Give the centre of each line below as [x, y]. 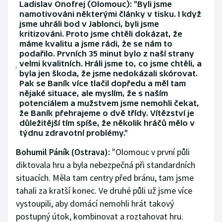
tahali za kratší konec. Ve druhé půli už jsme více [104, 191]
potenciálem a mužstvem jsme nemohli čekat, [110, 103]
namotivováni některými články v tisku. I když [111, 14]
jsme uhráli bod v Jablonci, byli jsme [89, 24]
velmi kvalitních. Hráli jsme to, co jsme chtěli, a [111, 64]
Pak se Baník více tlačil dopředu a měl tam [103, 83]
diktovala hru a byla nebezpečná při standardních [106, 165]
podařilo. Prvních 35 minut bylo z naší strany [107, 54]
